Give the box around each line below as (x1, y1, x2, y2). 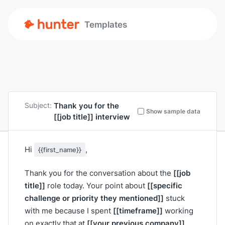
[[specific (147, 180, 182, 191)
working (163, 205, 193, 216)
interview (93, 111, 130, 122)
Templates (84, 18, 127, 30)
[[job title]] (54, 111, 93, 122)
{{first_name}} (38, 145, 81, 154)
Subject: (25, 100, 52, 110)
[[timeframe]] (113, 205, 163, 216)
